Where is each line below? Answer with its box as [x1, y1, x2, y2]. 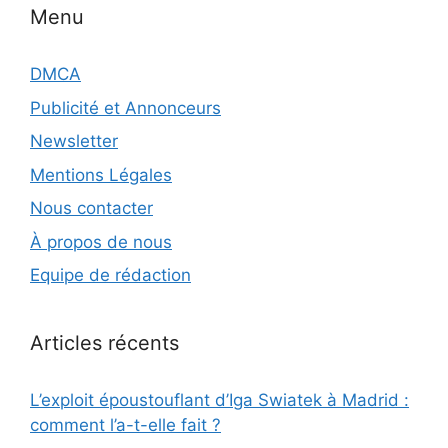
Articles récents [30, 331, 179, 356]
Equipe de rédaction [30, 265, 191, 286]
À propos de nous [30, 231, 172, 252]
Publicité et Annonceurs [30, 97, 221, 118]
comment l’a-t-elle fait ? [30, 415, 221, 436]
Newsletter [30, 131, 118, 152]
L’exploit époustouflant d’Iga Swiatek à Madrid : [30, 390, 409, 411]
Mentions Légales [30, 164, 172, 185]
